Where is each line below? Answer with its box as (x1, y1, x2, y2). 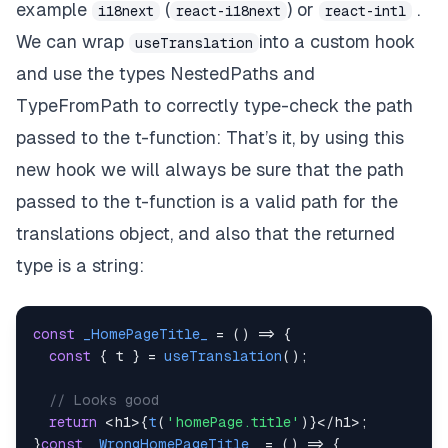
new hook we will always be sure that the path (16, 159, 404, 181)
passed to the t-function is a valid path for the (16, 191, 398, 213)
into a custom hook (259, 31, 415, 53)
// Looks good (49, 392, 159, 409)
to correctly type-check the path (139, 95, 413, 117)
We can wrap (16, 31, 129, 53)
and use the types (16, 63, 170, 85)
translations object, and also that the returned (16, 223, 395, 245)
